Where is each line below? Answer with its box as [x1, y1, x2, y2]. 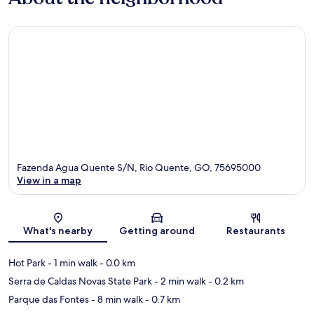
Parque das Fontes [8, 293, 89, 306]
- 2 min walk [152, 275, 206, 288]
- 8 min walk [89, 293, 143, 306]
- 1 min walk [46, 257, 97, 270]
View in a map [17, 174, 81, 187]
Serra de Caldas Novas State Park [8, 275, 152, 288]
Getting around [118, 224, 195, 238]
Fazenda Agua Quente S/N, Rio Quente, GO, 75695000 [17, 161, 261, 175]
